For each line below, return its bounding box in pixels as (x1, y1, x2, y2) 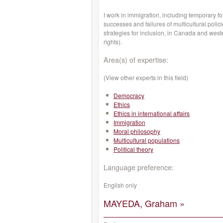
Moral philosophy (113, 127, 160, 135)
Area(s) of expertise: (104, 54, 168, 65)
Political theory (113, 145, 153, 153)
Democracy (113, 91, 144, 100)
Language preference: (104, 162, 174, 172)
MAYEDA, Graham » (104, 197, 185, 210)
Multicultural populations (113, 136, 180, 144)
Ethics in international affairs (113, 109, 190, 117)
